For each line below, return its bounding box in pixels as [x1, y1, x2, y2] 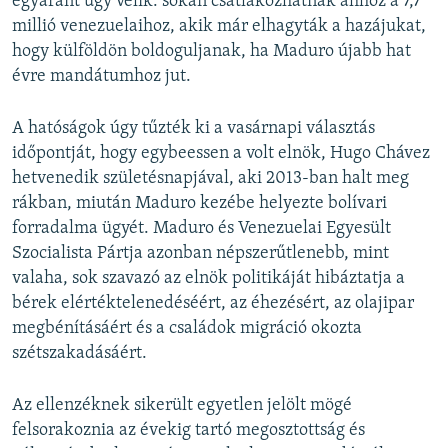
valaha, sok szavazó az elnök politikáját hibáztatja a [12, 269, 405, 289]
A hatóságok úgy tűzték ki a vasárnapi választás [12, 119, 375, 139]
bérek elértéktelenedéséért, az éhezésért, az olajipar [12, 294, 414, 314]
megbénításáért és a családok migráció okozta [12, 319, 362, 339]
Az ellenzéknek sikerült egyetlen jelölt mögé [12, 396, 352, 416]
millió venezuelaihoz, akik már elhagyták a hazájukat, [12, 17, 426, 37]
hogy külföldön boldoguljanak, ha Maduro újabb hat [12, 42, 411, 62]
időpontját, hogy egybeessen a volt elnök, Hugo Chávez [12, 144, 430, 164]
